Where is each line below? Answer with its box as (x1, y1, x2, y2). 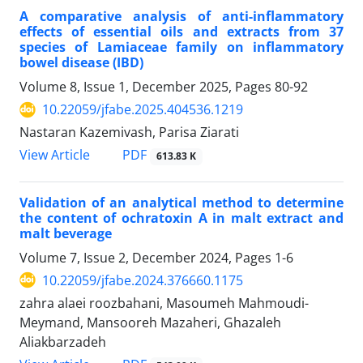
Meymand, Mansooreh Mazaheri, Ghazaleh (19, 313, 281, 331)
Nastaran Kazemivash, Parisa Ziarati (19, 123, 239, 142)
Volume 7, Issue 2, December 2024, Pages (19, 248, 275, 267)
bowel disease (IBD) (19, 53, 143, 72)
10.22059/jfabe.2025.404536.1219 (42, 100, 243, 119)
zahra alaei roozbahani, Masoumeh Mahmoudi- (19, 293, 309, 312)
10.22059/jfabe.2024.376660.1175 (42, 271, 243, 289)
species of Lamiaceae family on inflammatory (19, 38, 344, 57)
